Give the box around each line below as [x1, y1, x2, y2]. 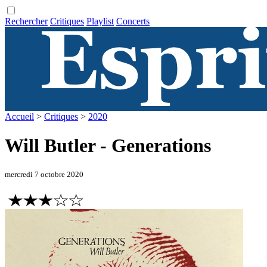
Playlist [86, 16, 114, 26]
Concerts [116, 16, 150, 26]
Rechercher [5, 16, 48, 26]
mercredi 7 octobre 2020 [5, 169, 83, 179]
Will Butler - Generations [5, 135, 211, 157]
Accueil [5, 111, 34, 122]
